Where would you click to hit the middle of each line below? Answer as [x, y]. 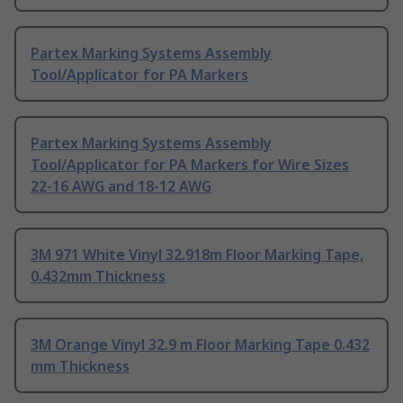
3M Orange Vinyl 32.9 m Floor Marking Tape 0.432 [200, 345]
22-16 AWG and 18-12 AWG [121, 187]
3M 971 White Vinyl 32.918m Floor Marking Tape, [197, 255]
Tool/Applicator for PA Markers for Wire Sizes [190, 165]
